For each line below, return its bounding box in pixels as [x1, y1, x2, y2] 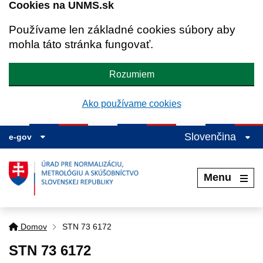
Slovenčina [184, 131, 239, 143]
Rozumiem [109, 69, 154, 79]
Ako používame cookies [82, 99, 181, 109]
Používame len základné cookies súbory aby [9, 23, 235, 36]
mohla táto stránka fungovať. [9, 38, 153, 50]
